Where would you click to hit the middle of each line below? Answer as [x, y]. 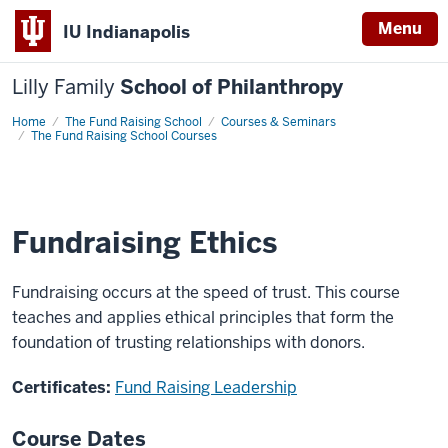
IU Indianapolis [126, 31]
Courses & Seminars [278, 122]
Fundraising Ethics [144, 243]
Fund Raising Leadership [206, 387]
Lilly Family [63, 87]
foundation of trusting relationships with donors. [188, 342]
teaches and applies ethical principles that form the [203, 317]
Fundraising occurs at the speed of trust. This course [206, 292]
